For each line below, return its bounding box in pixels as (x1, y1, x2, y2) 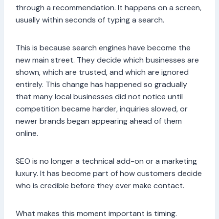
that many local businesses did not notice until (16, 91, 183, 102)
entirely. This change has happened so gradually (16, 79, 187, 90)
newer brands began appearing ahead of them (16, 116, 182, 127)
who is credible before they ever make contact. (16, 180, 184, 191)
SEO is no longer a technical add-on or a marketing (16, 156, 197, 167)
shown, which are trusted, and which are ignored (16, 67, 189, 78)
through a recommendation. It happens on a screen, (16, 2, 201, 13)
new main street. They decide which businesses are (16, 55, 199, 66)
